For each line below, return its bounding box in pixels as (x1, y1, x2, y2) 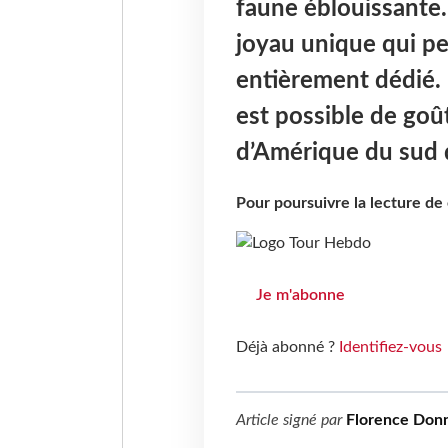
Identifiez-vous (338, 339, 442, 356)
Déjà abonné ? (235, 339, 339, 356)
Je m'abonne (255, 287, 345, 304)
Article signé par (235, 412, 346, 429)
